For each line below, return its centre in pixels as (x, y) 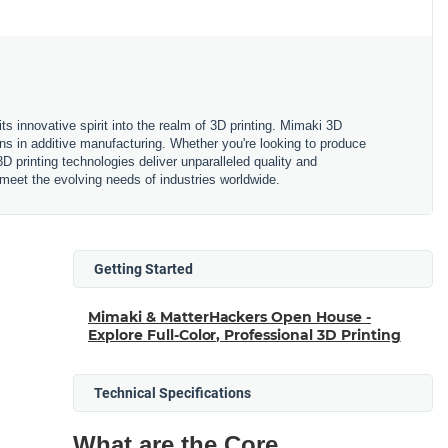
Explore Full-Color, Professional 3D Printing (244, 334)
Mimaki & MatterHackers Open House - (229, 316)
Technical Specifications (172, 392)
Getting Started (143, 268)
